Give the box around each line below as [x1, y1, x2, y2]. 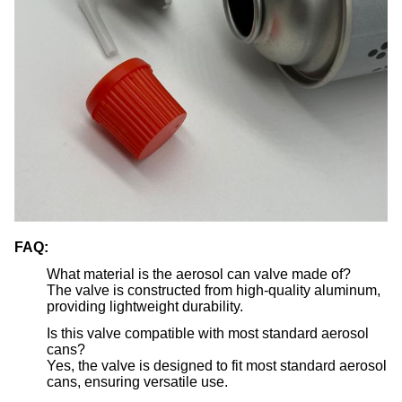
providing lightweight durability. [47, 299, 243, 314]
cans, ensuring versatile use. [47, 374, 228, 389]
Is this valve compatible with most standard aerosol [47, 326, 369, 341]
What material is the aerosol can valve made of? [47, 267, 351, 282]
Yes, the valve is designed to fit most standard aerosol [47, 358, 387, 373]
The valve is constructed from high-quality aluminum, [47, 283, 380, 298]
